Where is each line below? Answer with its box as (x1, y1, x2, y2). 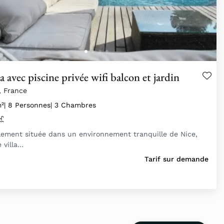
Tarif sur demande (144, 155, 208, 163)
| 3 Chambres (50, 101, 96, 109)
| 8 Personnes (4, 101, 50, 109)
